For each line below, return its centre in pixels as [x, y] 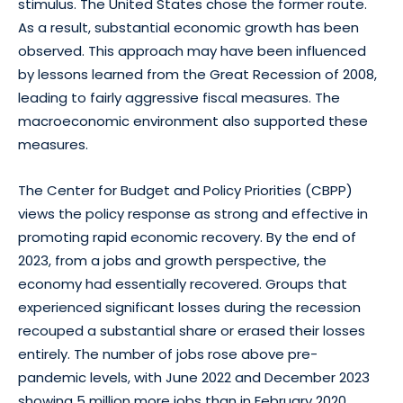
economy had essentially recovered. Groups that [183, 284]
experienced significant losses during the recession [189, 307]
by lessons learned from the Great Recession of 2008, [197, 74]
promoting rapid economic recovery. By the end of [187, 237]
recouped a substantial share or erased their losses [192, 331]
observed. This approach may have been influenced [192, 51]
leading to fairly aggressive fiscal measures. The [179, 98]
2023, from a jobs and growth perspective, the [172, 260]
